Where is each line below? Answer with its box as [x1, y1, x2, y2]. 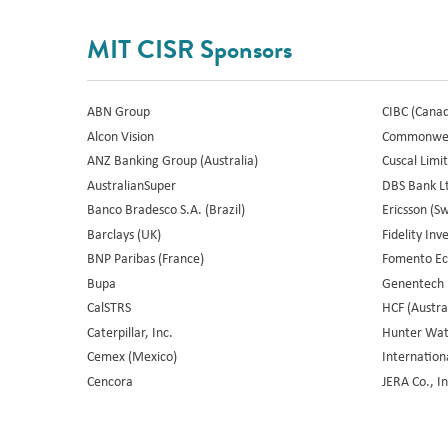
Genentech [382, 272, 445, 292]
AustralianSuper [87, 174, 177, 194]
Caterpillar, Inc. [87, 321, 174, 341]
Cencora [87, 370, 134, 390]
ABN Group [87, 101, 151, 121]
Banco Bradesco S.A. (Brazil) [87, 199, 246, 219]
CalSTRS [87, 297, 132, 317]
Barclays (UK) [87, 223, 162, 243]
